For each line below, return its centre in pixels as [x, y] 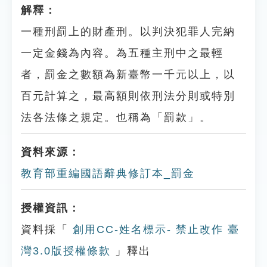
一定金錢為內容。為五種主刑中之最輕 [122, 53]
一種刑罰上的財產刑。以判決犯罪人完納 [128, 32]
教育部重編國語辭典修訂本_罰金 [108, 173]
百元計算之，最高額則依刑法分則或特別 [128, 96]
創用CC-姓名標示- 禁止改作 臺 [154, 229]
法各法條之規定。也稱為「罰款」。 [116, 117]
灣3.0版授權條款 [66, 251]
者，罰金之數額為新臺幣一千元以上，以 [128, 74]
